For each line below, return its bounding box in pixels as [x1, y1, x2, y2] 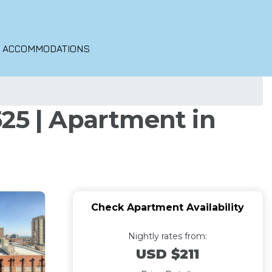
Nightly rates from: [128, 231, 208, 242]
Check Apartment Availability [91, 202, 245, 213]
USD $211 [136, 246, 200, 262]
